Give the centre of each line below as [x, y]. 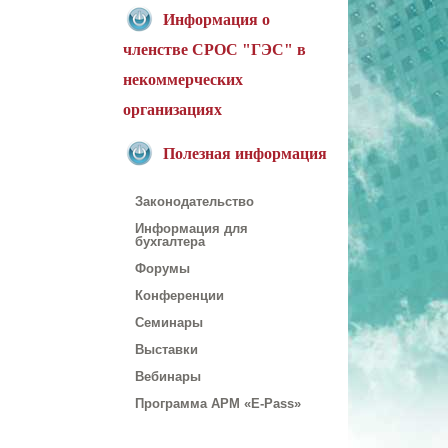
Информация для [191, 228]
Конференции [179, 295]
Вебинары [167, 376]
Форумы [162, 268]
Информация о [216, 19]
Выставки [166, 349]
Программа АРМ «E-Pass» [217, 403]
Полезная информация [244, 153]
